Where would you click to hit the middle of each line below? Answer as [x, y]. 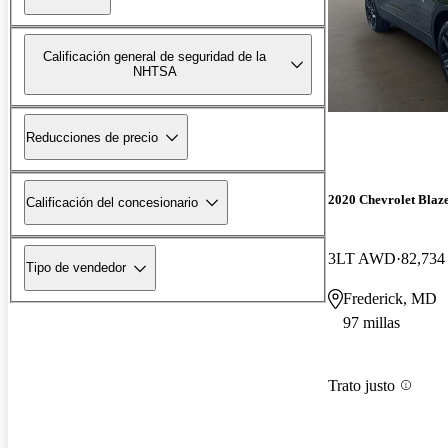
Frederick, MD [390, 299]
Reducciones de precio [92, 137]
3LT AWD [362, 259]
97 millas [371, 323]
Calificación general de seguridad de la [155, 57]
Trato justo [361, 385]
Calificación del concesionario [112, 202]
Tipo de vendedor [76, 268]
